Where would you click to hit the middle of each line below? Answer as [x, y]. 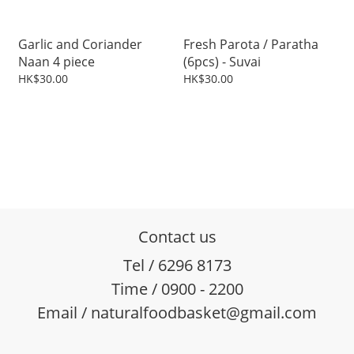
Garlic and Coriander [80, 45]
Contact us [177, 237]
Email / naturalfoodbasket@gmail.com [177, 313]
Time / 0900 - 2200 [177, 289]
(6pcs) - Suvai [222, 62]
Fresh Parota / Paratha [251, 45]
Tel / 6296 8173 [177, 265]
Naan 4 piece [79, 62]
